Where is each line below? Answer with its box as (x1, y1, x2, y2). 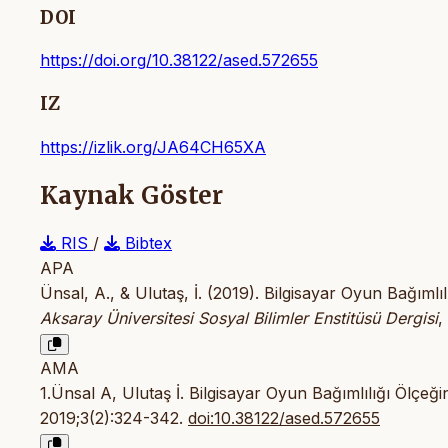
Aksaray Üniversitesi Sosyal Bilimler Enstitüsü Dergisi (40, 307, 438, 328)
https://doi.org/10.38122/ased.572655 (40, 50, 318, 71)
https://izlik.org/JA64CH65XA (40, 136, 266, 157)
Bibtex (120, 232, 172, 253)
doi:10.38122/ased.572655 (188, 407, 380, 428)
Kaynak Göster (40, 179, 223, 211)
